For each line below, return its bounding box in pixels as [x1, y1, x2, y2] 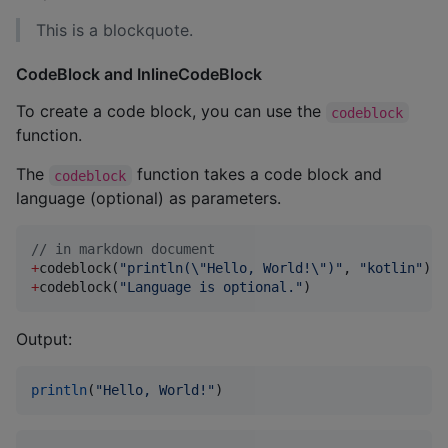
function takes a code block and [131, 164, 387, 185]
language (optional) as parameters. [16, 188, 281, 209]
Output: [16, 329, 72, 350]
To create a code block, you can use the [16, 101, 326, 122]
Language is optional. [127, 279, 295, 296]
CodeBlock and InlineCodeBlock [16, 64, 262, 85]
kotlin [367, 260, 415, 277]
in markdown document [47, 241, 215, 258]
